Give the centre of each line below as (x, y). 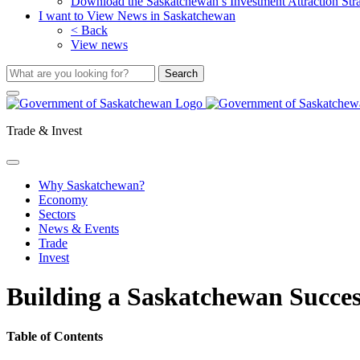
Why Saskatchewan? (92, 185)
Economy (63, 200)
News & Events (79, 229)
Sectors (57, 214)
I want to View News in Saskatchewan (137, 16)
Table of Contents (55, 336)
